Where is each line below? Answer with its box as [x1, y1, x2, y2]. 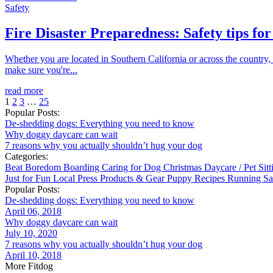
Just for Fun [5, 173, 53, 184]
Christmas [163, 162, 204, 173]
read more [5, 85, 43, 96]
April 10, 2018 [5, 250, 62, 261]
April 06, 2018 [5, 206, 62, 217]
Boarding [63, 162, 102, 173]
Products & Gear [100, 173, 167, 184]
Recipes [194, 173, 227, 184]
